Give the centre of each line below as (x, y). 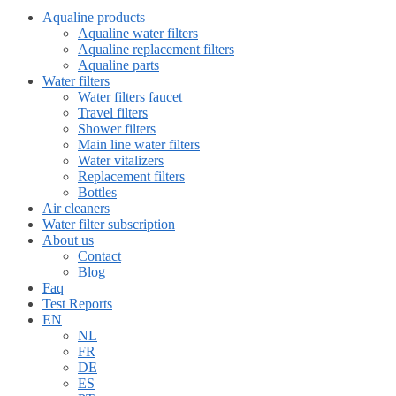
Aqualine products (94, 18)
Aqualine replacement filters (156, 49)
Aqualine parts (118, 65)
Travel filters (113, 113)
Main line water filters (139, 145)
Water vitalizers (121, 161)
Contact (99, 256)
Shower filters (117, 129)
